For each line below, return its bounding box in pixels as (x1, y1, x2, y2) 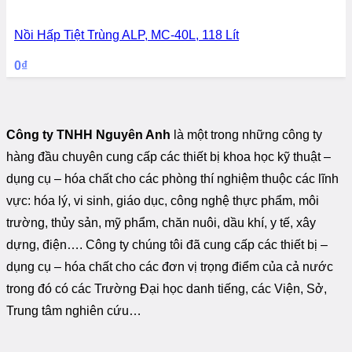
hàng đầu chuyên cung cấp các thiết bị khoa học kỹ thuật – (6, 150, 331, 164)
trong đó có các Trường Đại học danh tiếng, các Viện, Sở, (6, 282, 327, 296)
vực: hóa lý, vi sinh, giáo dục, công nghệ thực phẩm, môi (6, 194, 319, 208)
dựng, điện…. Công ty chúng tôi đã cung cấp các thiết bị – (6, 238, 328, 252)
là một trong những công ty (170, 128, 322, 142)
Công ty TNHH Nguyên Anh (6, 128, 170, 142)
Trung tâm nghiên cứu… (6, 304, 141, 318)
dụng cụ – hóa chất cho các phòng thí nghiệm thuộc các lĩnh (6, 172, 339, 186)
